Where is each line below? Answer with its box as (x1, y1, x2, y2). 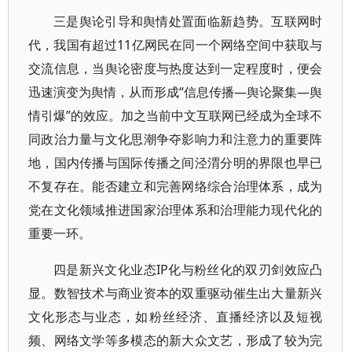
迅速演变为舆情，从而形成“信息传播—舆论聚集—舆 (28, 83, 323, 101)
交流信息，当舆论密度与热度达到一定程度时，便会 (28, 60, 323, 77)
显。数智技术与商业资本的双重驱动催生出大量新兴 (28, 284, 323, 302)
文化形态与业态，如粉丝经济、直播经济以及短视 (28, 308, 323, 325)
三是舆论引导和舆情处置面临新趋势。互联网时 (53, 13, 323, 30)
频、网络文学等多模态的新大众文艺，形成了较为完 (28, 332, 323, 349)
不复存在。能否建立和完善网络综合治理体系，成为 (28, 178, 323, 195)
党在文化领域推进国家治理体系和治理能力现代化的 (28, 201, 323, 218)
